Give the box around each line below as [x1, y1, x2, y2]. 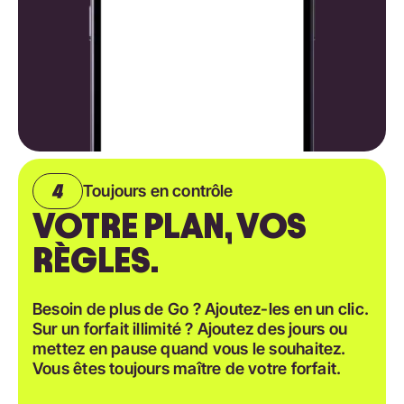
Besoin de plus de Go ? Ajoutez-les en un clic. [32, 299, 369, 319]
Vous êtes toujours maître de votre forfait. [32, 359, 342, 379]
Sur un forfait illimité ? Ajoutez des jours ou [32, 319, 347, 339]
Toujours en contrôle [83, 181, 234, 201]
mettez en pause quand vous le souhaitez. [32, 339, 346, 359]
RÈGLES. [32, 241, 160, 280]
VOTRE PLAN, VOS [32, 207, 306, 246]
